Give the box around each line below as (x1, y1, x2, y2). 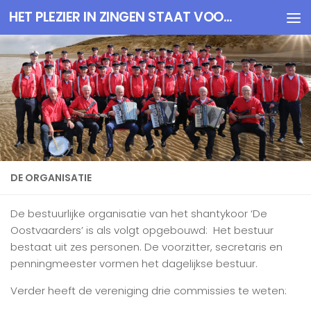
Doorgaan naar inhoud (19, 14, 155, 30)
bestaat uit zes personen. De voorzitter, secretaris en (10, 239, 283, 254)
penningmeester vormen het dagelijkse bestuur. (10, 256, 258, 271)
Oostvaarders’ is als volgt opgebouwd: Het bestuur (10, 223, 274, 237)
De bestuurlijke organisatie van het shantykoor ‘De (10, 206, 267, 221)
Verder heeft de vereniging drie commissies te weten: (10, 283, 287, 298)
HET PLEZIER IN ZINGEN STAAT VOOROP (223, 8, 233, 26)
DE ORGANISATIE (10, 171, 92, 185)
